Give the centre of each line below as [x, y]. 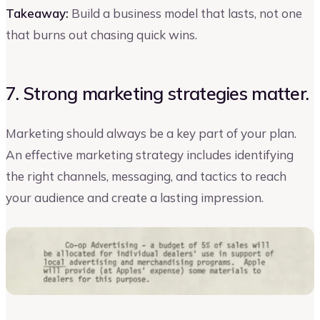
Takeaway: [37, 13]
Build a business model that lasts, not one [185, 13]
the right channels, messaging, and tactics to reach [146, 176]
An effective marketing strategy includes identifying [150, 155]
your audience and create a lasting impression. [135, 198]
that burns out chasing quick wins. [101, 34]
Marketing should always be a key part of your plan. [151, 134]
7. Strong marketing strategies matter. [157, 93]
